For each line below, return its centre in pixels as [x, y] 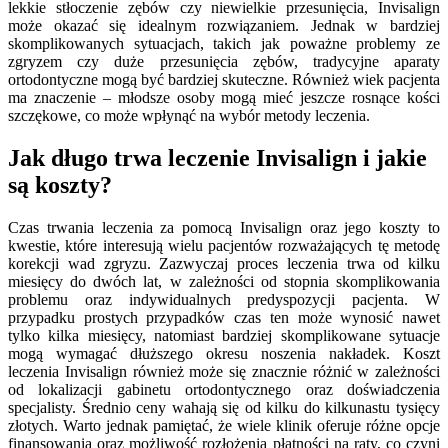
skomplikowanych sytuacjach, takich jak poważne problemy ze [224, 43]
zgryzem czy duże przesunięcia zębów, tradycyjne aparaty [224, 61]
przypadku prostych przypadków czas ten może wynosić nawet [224, 317]
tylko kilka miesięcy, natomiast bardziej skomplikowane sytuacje [224, 335]
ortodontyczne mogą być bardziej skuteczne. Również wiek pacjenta [224, 79]
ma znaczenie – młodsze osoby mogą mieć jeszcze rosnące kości [224, 97]
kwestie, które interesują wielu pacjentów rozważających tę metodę [224, 245]
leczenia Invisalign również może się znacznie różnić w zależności [224, 371]
